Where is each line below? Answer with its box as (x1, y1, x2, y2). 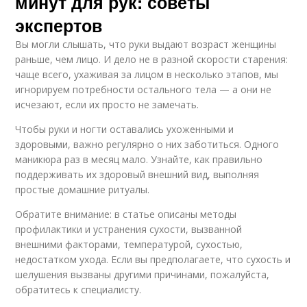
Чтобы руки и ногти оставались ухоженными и (15, 123, 234, 136)
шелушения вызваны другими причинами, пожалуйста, (15, 268, 270, 282)
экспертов (15, 13, 103, 38)
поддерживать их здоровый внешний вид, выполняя (15, 168, 260, 182)
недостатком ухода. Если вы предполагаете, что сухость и (15, 253, 291, 267)
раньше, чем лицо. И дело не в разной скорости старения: (15, 53, 288, 66)
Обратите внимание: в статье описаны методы (15, 208, 237, 221)
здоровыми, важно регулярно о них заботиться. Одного (15, 138, 280, 151)
